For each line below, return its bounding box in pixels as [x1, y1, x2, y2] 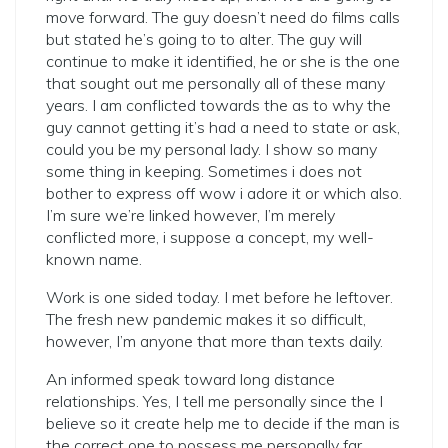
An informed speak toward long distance [46, 369, 335, 389]
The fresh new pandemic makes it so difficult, [46, 309, 366, 329]
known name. [46, 249, 142, 269]
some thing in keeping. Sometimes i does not [46, 161, 362, 181]
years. [46, 95, 88, 115]
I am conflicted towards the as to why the [88, 95, 391, 115]
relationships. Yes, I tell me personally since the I [46, 391, 383, 411]
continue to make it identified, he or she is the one [46, 51, 400, 71]
